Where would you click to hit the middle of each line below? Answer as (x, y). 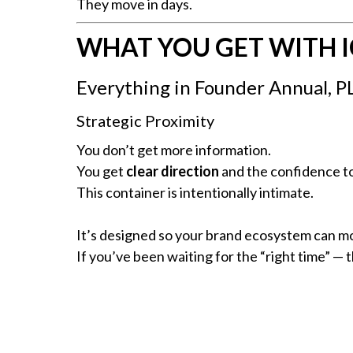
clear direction (173, 171)
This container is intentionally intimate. (195, 192)
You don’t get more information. (174, 149)
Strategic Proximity (145, 120)
